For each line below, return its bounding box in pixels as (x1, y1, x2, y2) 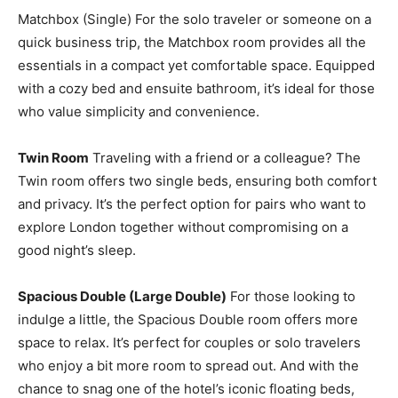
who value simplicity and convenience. (18, 102, 263, 120)
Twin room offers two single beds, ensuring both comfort (18, 171, 377, 189)
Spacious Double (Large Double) (18, 287, 227, 305)
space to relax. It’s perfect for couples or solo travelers (18, 333, 361, 351)
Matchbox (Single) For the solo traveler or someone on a (18, 10, 371, 28)
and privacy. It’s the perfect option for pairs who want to (18, 195, 366, 212)
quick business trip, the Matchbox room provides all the (18, 33, 366, 51)
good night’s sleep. (18, 241, 139, 259)
